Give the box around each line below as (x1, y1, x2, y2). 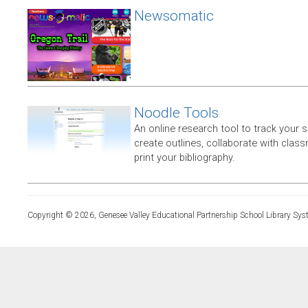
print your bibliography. (134, 151, 235, 164)
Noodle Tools (134, 104, 219, 122)
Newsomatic (134, 8, 214, 25)
